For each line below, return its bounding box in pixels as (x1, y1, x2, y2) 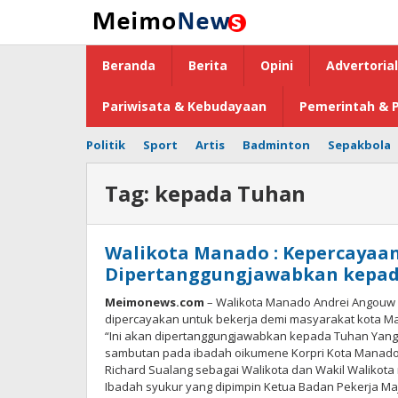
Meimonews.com (105, 294, 204, 310)
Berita (188, 57, 227, 74)
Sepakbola (328, 137, 391, 153)
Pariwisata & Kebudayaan (102, 98, 267, 115)
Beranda (102, 57, 155, 74)
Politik (86, 137, 125, 153)
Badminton (243, 137, 310, 153)
